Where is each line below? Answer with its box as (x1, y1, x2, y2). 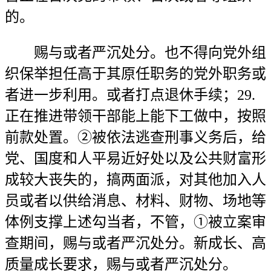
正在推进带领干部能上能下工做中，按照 (5, 108, 266, 124)
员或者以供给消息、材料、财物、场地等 (5, 193, 266, 209)
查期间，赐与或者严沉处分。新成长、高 (5, 235, 266, 251)
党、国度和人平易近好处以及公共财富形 (5, 151, 266, 166)
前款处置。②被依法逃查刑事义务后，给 (5, 129, 266, 145)
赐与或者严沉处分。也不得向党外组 (5, 45, 266, 60)
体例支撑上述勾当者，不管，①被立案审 (5, 214, 266, 230)
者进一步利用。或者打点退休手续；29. (5, 87, 255, 103)
